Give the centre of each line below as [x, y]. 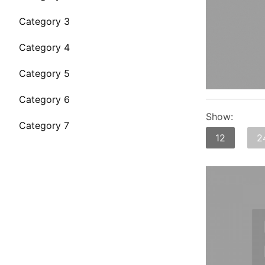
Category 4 [44, 48]
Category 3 [44, 22]
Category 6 [44, 100]
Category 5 [44, 74]
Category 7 [44, 126]
